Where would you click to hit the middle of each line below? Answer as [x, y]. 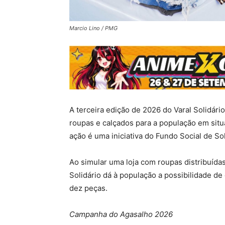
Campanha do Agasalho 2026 [121, 214]
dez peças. [88, 188]
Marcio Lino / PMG [93, 28]
